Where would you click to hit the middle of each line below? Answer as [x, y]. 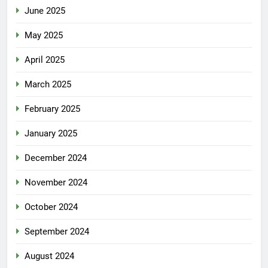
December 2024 [56, 158]
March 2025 [48, 84]
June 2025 [45, 10]
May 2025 [44, 35]
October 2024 [51, 207]
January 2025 [51, 133]
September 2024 [57, 231]
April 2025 [45, 60]
